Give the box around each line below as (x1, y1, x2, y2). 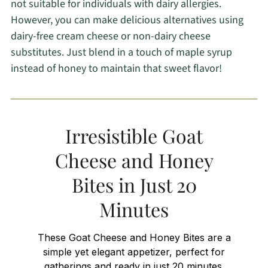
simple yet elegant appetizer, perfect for (43, 245, 225, 258)
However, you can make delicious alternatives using (10, 12, 243, 28)
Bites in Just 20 (71, 171, 197, 197)
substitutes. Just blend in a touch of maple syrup (10, 44, 232, 60)
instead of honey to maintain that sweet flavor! (10, 60, 222, 76)
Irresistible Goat (65, 122, 203, 148)
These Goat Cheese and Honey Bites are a (37, 231, 231, 243)
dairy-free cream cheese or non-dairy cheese (10, 28, 211, 44)
